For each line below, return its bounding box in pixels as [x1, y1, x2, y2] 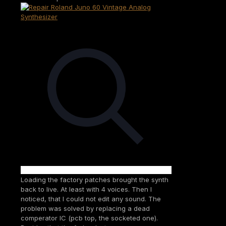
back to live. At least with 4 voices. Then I [21, 185, 152, 193]
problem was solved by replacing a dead [21, 204, 150, 212]
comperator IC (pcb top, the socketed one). [21, 213, 158, 222]
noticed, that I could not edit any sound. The [21, 194, 161, 203]
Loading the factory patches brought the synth [21, 175, 168, 184]
